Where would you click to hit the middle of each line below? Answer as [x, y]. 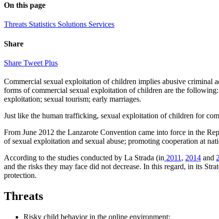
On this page [25, 5]
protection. [20, 175]
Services [101, 24]
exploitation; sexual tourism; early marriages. [73, 99]
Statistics [43, 24]
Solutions [73, 24]
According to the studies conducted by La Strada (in [84, 157]
